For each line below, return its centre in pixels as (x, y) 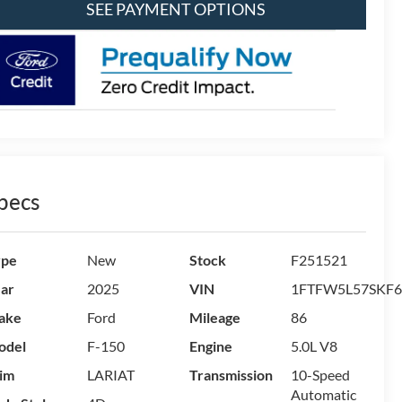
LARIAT (110, 375)
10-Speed (321, 375)
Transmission (231, 375)
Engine (210, 346)
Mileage (214, 318)
